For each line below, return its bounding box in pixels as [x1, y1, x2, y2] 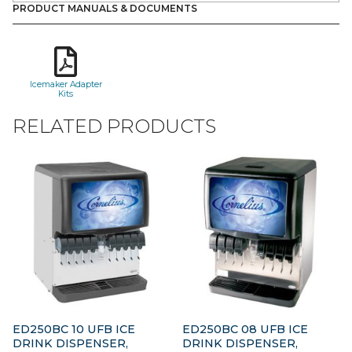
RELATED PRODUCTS [13, 114, 216, 137]
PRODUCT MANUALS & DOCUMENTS [13, 2, 197, 14]
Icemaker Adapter [29, 79, 102, 90]
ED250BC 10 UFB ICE [13, 321, 135, 336]
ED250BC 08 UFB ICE [182, 321, 309, 336]
